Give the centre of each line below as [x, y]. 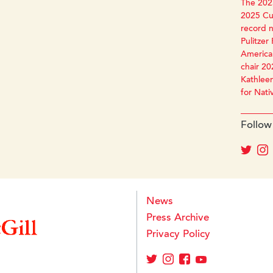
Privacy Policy [178, 235]
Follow [256, 126]
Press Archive [178, 219]
